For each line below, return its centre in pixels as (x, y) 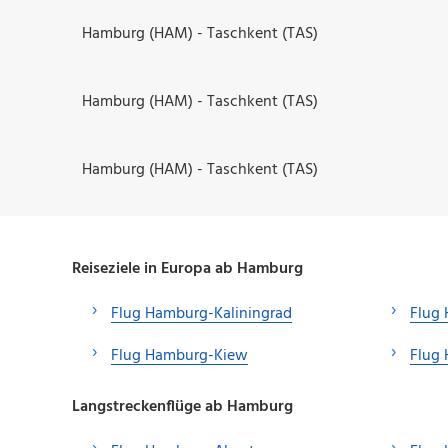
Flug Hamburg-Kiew (179, 355)
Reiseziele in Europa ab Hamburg (187, 268)
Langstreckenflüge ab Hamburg (182, 407)
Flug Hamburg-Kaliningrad (201, 313)
